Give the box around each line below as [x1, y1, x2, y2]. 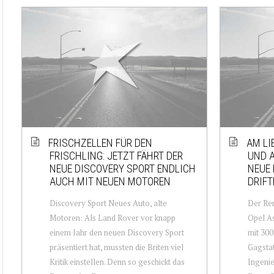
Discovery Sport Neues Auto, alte [50, 197, 167, 209]
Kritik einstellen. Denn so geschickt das [50, 256, 185, 267]
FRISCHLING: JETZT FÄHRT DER [50, 149, 183, 162]
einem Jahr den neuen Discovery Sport [50, 226, 184, 238]
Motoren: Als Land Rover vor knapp [50, 212, 176, 223]
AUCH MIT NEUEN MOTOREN [50, 174, 171, 188]
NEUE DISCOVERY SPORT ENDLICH [50, 161, 196, 175]
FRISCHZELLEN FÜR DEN [48, 136, 152, 149]
